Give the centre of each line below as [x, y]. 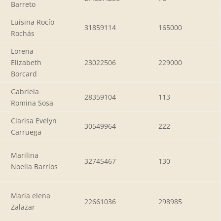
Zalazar [23, 207]
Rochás [23, 33]
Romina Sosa [32, 103]
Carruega [26, 132]
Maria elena [31, 195]
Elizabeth [26, 62]
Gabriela [25, 91]
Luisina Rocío [33, 22]
